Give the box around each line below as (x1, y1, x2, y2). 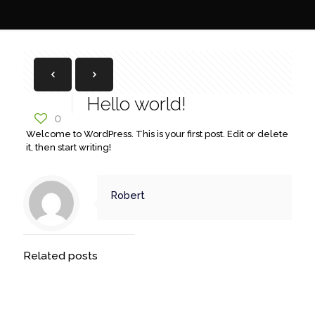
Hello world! (86, 93, 186, 115)
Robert (111, 190, 145, 201)
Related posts (23, 249, 98, 262)
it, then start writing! (25, 142, 111, 153)
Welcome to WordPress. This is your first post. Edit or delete (25, 129, 288, 139)
